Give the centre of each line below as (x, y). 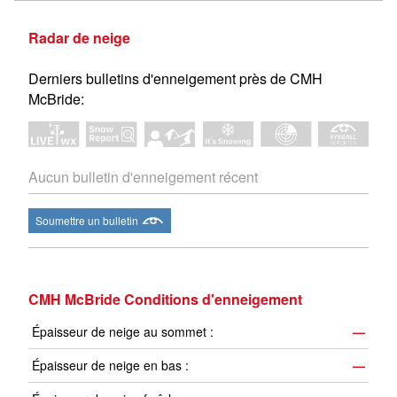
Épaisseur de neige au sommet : (123, 332)
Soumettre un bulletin (87, 221)
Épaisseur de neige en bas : (110, 366)
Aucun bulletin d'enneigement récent (143, 177)
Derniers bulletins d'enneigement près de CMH (175, 78)
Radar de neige (79, 38)
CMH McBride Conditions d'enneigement (165, 300)
